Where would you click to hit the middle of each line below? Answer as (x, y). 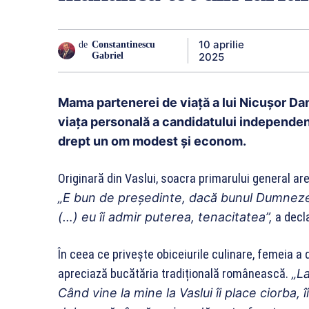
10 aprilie (221, 44)
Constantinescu (124, 45)
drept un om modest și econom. (152, 141)
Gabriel (108, 56)
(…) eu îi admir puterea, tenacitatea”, (165, 217)
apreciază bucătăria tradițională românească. (173, 273)
